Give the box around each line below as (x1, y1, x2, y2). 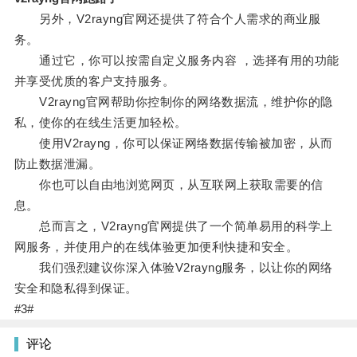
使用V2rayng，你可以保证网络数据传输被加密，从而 (14, 136, 333, 151)
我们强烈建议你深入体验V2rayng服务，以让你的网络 (14, 261, 333, 275)
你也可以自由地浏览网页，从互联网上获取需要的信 (14, 178, 324, 192)
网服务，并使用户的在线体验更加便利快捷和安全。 (14, 240, 299, 254)
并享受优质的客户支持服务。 (14, 74, 175, 88)
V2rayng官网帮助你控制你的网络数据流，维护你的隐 (14, 95, 333, 109)
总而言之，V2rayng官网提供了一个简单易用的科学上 (14, 219, 333, 233)
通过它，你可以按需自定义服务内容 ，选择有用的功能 (14, 53, 339, 68)
